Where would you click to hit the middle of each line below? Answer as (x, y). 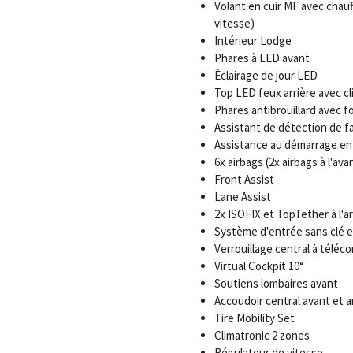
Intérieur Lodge (253, 41)
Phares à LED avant (262, 58)
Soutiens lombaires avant (276, 283)
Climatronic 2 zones (262, 335)
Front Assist (244, 179)
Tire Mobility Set (254, 318)
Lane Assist (242, 197)
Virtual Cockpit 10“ (259, 266)
